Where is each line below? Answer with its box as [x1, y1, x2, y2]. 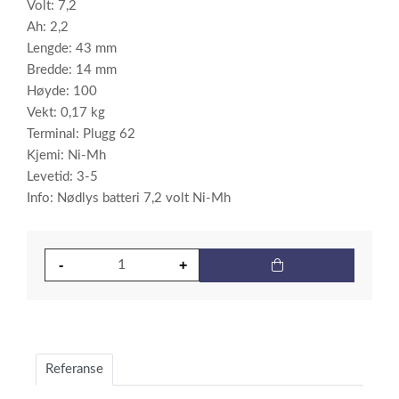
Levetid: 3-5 [27, 170, 98, 184]
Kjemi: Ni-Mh [27, 149, 106, 163]
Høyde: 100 [27, 85, 97, 99]
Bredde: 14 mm [27, 63, 117, 77]
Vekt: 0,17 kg [27, 106, 105, 120]
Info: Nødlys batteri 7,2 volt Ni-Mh [27, 191, 231, 206]
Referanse [45, 362, 103, 377]
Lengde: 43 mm [27, 42, 117, 56]
